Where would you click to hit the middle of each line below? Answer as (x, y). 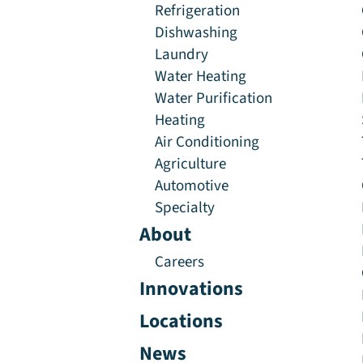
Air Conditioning (207, 141)
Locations (181, 321)
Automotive (192, 185)
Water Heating (201, 76)
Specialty (185, 207)
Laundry (182, 54)
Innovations (191, 288)
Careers (180, 261)
